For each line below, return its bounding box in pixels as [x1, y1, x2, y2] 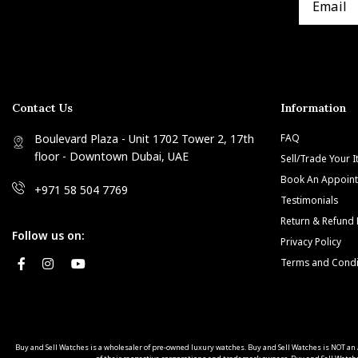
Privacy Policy [280, 234, 341, 248]
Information [280, 101, 346, 115]
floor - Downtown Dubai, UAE [34, 148, 189, 164]
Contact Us [12, 101, 73, 115]
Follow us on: [12, 227, 85, 243]
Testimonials [280, 193, 338, 206]
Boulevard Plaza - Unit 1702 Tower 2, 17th [34, 130, 254, 146]
